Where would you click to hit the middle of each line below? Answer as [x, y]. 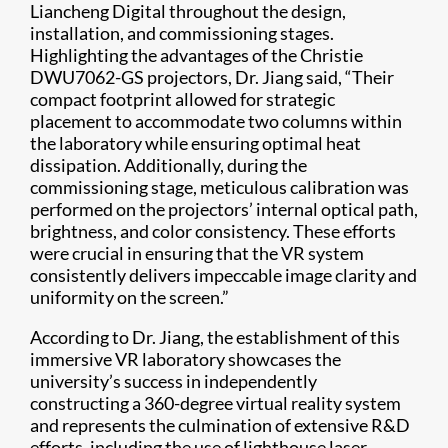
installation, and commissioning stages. [182, 33]
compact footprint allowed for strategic [182, 99]
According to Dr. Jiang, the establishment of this [215, 337]
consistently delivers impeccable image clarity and [223, 275]
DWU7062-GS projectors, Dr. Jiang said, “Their [212, 77]
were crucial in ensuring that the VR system [197, 253]
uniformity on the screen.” [129, 297]
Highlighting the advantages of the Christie [196, 55]
